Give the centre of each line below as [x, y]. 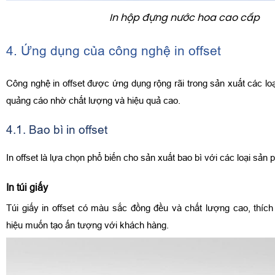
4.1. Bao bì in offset [57, 130]
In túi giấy [27, 187]
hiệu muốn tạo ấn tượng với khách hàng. [87, 225]
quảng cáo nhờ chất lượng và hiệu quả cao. [93, 101]
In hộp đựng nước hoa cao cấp [184, 18]
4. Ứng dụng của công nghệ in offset [114, 51]
